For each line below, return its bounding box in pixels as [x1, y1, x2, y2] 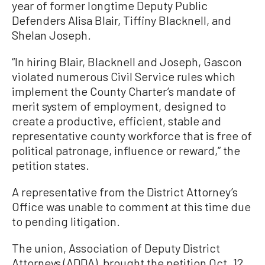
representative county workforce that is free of [12, 128, 252, 143]
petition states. [12, 158, 89, 173]
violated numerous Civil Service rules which [12, 69, 235, 84]
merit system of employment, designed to [12, 99, 226, 114]
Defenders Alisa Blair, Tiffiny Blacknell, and [12, 13, 231, 28]
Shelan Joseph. [12, 28, 91, 43]
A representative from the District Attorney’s [12, 185, 238, 199]
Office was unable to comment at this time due [12, 199, 251, 214]
